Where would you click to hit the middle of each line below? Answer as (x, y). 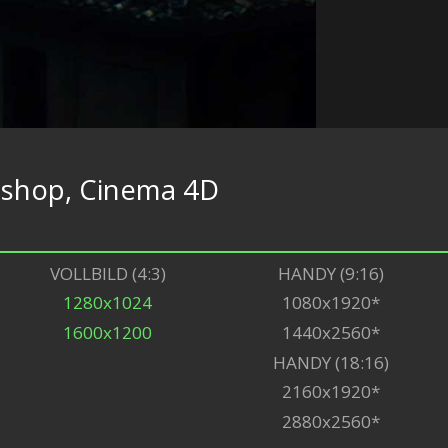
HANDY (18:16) (330, 362)
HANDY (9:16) (330, 273)
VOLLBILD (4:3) (107, 273)
